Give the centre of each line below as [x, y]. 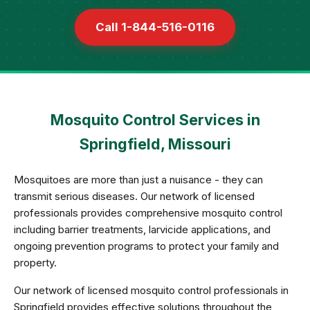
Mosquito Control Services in [155, 120]
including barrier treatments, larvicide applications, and [142, 229]
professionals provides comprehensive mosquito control [148, 213]
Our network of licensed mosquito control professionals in [151, 290]
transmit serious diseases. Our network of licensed [134, 196]
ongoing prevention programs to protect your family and [146, 246]
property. [35, 263]
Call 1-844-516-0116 [155, 27]
